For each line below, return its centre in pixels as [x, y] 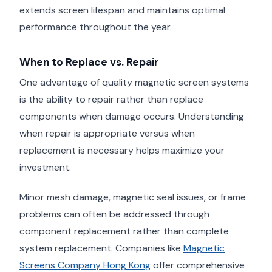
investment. [45, 168]
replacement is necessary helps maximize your [122, 151]
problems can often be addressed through [114, 214]
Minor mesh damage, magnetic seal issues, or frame [133, 197]
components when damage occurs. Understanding [132, 117]
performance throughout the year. [96, 27]
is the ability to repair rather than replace [111, 100]
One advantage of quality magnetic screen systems [134, 83]
